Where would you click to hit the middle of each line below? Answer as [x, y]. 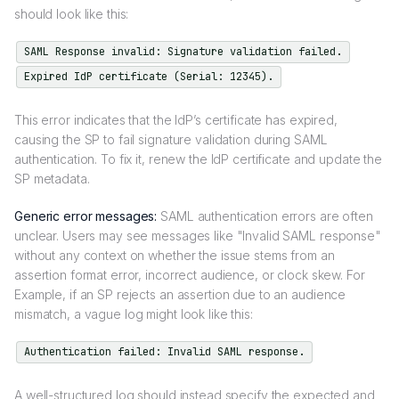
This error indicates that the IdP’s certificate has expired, [176, 120]
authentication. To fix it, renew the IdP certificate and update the [198, 159]
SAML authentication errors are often [265, 216]
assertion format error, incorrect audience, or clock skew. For [190, 275]
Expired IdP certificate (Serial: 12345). [149, 77]
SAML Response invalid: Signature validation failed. [183, 51]
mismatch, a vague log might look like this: [134, 314]
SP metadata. [52, 179]
